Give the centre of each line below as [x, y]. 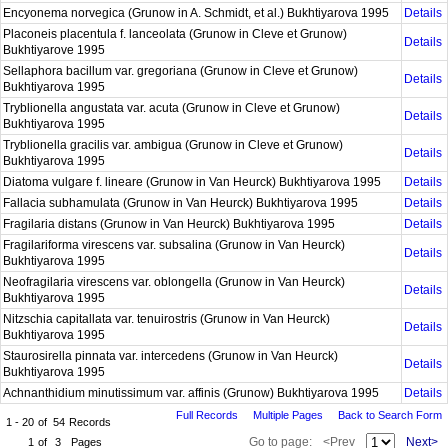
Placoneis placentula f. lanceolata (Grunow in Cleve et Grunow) [175, 34]
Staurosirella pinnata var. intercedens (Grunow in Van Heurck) [170, 356]
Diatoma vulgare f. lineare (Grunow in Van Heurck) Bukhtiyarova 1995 [193, 182]
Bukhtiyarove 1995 [55, 50]
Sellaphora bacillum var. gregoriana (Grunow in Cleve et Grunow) [180, 71]
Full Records [207, 415]
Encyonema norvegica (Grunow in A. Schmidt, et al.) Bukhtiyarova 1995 [197, 13]
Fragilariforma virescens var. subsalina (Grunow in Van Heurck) [174, 245]
